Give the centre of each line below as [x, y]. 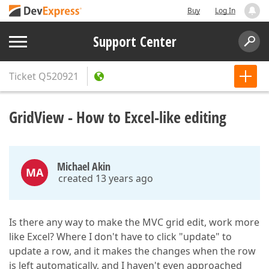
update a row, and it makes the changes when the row [132, 251]
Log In [225, 11]
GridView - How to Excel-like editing [118, 117]
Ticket [23, 76]
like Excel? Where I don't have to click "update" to [120, 237]
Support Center [134, 41]
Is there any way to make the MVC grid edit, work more [134, 222]
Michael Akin [84, 166]
